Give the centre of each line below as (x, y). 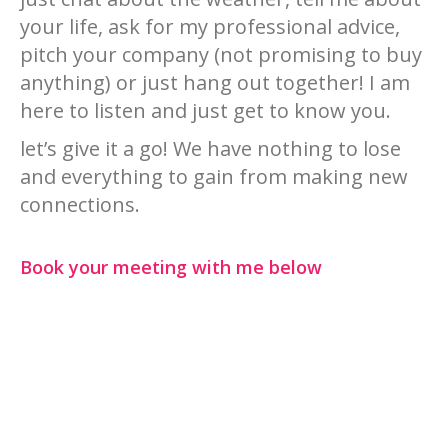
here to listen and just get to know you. (205, 110)
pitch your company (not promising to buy (221, 54)
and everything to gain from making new (214, 176)
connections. (80, 204)
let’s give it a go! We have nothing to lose (210, 148)
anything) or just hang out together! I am (215, 82)
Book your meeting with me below (171, 267)
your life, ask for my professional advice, (210, 26)
